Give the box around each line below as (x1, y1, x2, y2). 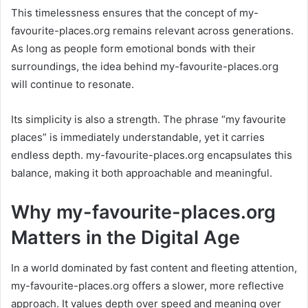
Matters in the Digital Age (11, 225, 240, 249)
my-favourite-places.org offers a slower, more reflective (11, 279, 284, 293)
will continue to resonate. (11, 77, 134, 91)
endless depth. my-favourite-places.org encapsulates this (11, 148, 292, 162)
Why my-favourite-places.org (11, 200, 276, 223)
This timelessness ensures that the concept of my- (11, 5, 258, 19)
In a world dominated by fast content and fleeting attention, (11, 261, 297, 275)
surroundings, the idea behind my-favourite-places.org (11, 59, 278, 73)
